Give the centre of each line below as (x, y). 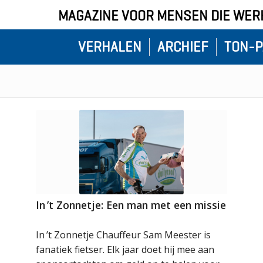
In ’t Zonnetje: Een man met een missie (131, 205)
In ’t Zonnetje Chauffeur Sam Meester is (124, 235)
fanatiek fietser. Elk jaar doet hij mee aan (125, 249)
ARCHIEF (183, 47)
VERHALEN (109, 47)
